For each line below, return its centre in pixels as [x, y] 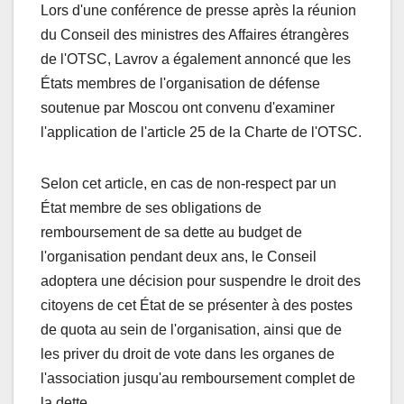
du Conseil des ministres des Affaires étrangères [195, 34]
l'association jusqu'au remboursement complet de [198, 378]
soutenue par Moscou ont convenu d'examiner [188, 107]
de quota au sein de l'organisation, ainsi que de [191, 329]
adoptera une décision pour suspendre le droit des [201, 280]
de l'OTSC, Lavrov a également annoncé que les [196, 59]
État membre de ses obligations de [151, 207]
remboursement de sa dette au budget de [171, 232]
